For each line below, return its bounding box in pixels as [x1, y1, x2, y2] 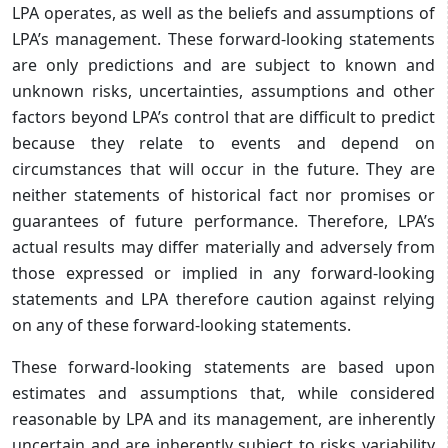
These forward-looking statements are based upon [12, 355, 435, 378]
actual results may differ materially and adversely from [12, 235, 435, 258]
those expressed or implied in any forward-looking [12, 261, 435, 284]
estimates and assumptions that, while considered [12, 381, 435, 404]
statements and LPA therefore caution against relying [12, 287, 435, 310]
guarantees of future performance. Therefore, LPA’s [12, 209, 435, 232]
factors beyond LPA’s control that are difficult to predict [12, 105, 435, 128]
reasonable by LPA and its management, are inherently [12, 407, 435, 430]
